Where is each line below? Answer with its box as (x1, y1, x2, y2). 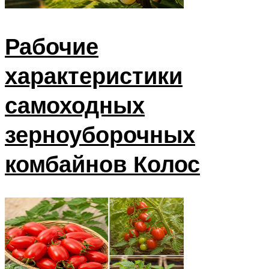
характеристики (5, 61, 183, 91)
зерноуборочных (5, 119, 195, 150)
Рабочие (5, 31, 98, 61)
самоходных (5, 90, 145, 120)
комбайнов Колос (5, 149, 200, 179)
